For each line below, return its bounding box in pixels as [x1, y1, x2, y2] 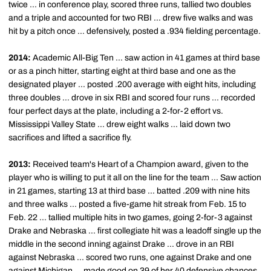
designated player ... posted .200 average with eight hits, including [8, 80, 256, 89]
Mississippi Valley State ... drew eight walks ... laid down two [8, 120, 230, 129]
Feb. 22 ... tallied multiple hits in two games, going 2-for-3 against [8, 213, 252, 222]
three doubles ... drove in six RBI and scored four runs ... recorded [8, 93, 255, 102]
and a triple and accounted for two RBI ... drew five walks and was [8, 13, 253, 22]
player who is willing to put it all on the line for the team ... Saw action [8, 173, 261, 182]
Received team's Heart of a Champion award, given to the [31, 160, 249, 169]
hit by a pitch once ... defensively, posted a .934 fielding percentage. [8, 27, 261, 36]
